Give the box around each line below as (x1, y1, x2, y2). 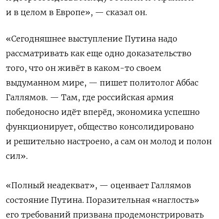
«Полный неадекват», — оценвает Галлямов (6, 180, 191, 190)
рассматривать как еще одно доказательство (6, 48, 192, 58)
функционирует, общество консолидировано (6, 121, 194, 131)
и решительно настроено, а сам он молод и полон (6, 136, 212, 146)
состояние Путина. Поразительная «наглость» (6, 195, 199, 205)
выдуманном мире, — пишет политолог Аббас (6, 77, 198, 88)
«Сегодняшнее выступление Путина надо (6, 33, 177, 44)
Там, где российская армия (61, 92, 174, 102)
